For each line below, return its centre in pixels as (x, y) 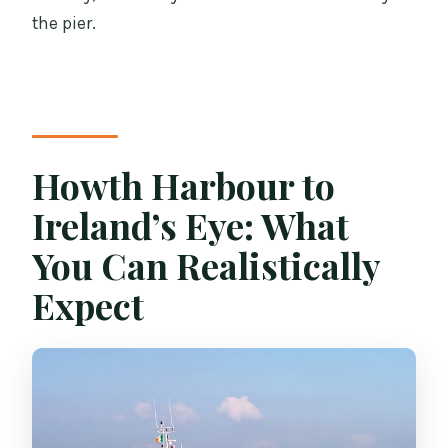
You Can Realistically (206, 265)
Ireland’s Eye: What (191, 225)
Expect (88, 305)
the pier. (64, 22)
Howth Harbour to (184, 185)
